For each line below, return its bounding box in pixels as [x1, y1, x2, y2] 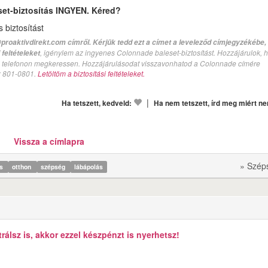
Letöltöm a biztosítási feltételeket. [38, 68, 145, 78]
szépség [40, 162, 67, 171]
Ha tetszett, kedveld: [62, 98, 132, 108]
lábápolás [74, 162, 103, 171]
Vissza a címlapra [13, 135, 84, 147]
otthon [12, 162, 33, 171]
